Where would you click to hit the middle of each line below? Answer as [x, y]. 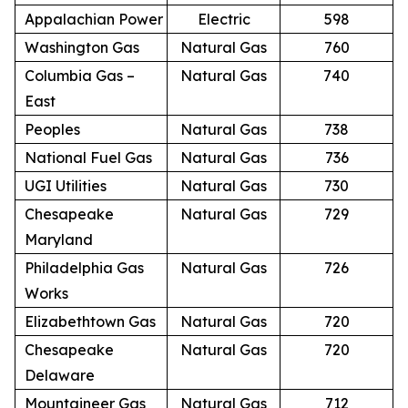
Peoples [52, 129]
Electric [224, 19]
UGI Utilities [66, 185]
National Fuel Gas [88, 157]
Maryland [59, 239]
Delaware [60, 375]
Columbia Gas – [80, 75]
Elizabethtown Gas [90, 321]
